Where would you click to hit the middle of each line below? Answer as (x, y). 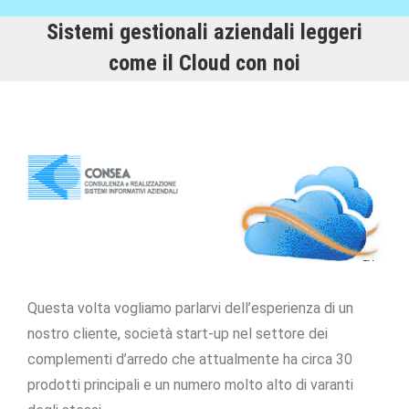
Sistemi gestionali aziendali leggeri (204, 32)
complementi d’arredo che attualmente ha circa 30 (190, 359)
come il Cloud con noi (204, 63)
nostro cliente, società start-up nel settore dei (178, 333)
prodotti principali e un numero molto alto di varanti (190, 384)
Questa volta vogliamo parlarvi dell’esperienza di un (190, 308)
